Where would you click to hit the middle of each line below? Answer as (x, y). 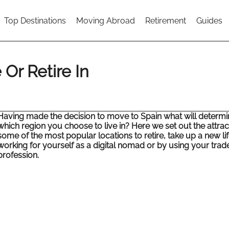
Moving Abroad (106, 20)
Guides (209, 20)
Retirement (166, 20)
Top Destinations (35, 20)
